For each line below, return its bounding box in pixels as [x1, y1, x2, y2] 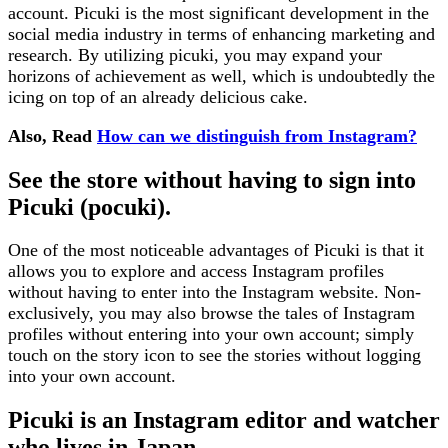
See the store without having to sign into [8, 166, 416, 193]
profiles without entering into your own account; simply [8, 324, 414, 345]
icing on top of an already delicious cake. [8, 86, 308, 107]
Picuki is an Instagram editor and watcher [8, 407, 440, 434]
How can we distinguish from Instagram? [97, 125, 417, 146]
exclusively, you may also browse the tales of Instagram [8, 303, 415, 324]
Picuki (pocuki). [8, 193, 171, 220]
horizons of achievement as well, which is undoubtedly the [8, 65, 435, 86]
